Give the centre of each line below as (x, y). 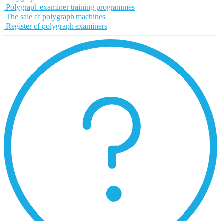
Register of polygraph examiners (56, 26)
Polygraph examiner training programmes (70, 7)
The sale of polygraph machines (55, 16)
